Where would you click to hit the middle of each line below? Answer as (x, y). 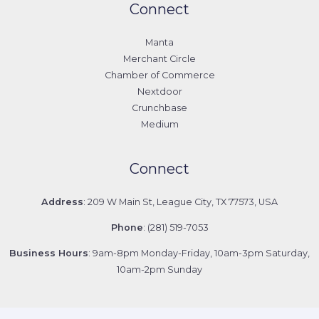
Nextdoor (159, 92)
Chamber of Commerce (159, 75)
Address (62, 202)
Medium (159, 125)
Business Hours (49, 253)
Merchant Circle (159, 59)
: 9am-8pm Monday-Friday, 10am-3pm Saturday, (199, 253)
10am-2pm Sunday (159, 269)
